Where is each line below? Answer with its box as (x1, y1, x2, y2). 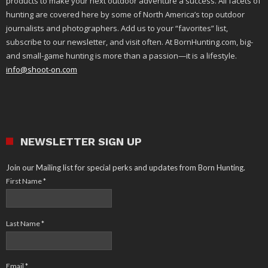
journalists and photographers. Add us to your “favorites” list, (6, 22, 228, 33)
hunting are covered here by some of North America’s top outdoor (6, 8, 245, 20)
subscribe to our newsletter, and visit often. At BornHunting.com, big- (6, 36, 253, 47)
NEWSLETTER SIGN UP (20, 135, 142, 148)
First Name (6, 176, 43, 185)
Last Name (6, 218, 41, 228)
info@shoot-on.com (6, 63, 77, 75)
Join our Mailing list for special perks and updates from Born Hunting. (6, 162, 245, 172)
